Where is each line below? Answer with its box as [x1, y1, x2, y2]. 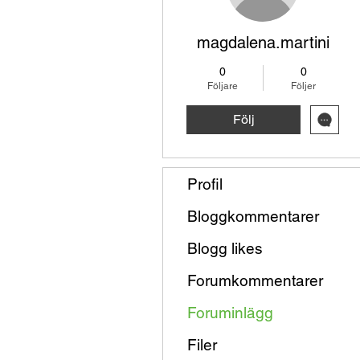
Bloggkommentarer [187, 207, 319, 225]
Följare [207, 80, 238, 92]
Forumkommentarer [187, 272, 323, 289]
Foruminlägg [187, 304, 273, 321]
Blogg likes [187, 239, 263, 257]
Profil [187, 175, 223, 193]
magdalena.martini [196, 33, 329, 52]
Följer [291, 80, 316, 92]
